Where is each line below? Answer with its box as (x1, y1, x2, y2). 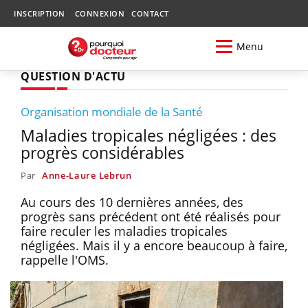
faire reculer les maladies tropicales (21, 222, 228, 239)
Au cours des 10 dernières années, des (21, 193, 243, 210)
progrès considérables (21, 141, 184, 164)
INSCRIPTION (14, 8, 65, 19)
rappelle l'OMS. (21, 251, 112, 268)
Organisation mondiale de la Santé (21, 103, 203, 120)
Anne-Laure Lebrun (41, 168, 132, 181)
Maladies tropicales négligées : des (21, 124, 276, 146)
